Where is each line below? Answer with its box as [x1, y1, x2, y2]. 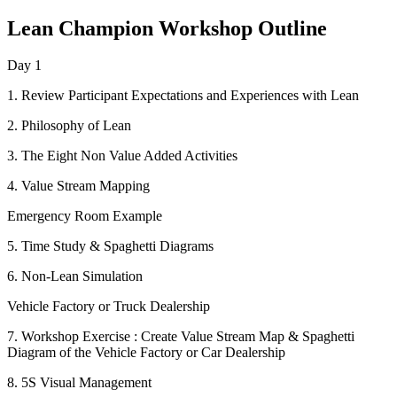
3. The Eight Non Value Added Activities [7, 148, 237, 164]
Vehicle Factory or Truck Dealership [7, 299, 210, 315]
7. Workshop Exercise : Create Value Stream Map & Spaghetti [7, 329, 354, 345]
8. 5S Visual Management [7, 375, 152, 391]
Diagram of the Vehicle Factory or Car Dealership [7, 345, 285, 361]
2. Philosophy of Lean [7, 118, 131, 134]
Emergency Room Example [7, 208, 162, 224]
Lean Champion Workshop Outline [7, 16, 327, 40]
